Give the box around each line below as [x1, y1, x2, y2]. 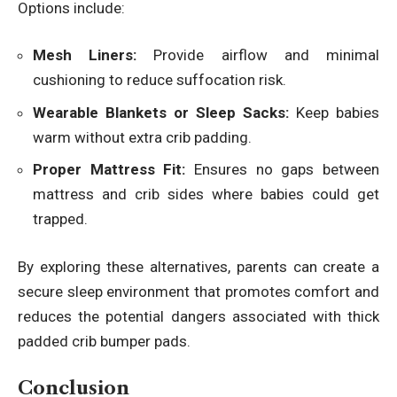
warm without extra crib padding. [33, 128, 252, 146]
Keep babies [289, 103, 379, 121]
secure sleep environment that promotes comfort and [18, 282, 379, 300]
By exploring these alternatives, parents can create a [18, 257, 379, 276]
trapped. [33, 210, 88, 229]
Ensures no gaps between [185, 160, 380, 179]
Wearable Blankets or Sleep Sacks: [33, 103, 289, 121]
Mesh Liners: [33, 46, 137, 65]
